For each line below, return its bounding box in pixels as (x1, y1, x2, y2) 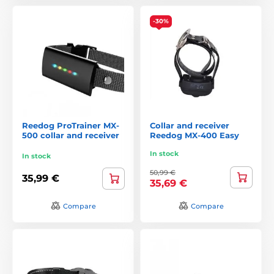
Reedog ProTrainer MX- (22, 120, 119, 130)
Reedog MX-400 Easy (150, 130, 239, 140)
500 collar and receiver (22, 130, 119, 140)
